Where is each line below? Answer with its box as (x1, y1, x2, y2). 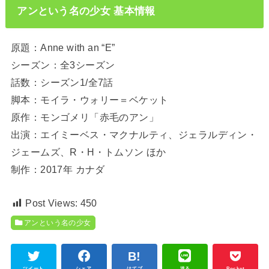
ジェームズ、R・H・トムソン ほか (10, 146, 166, 157)
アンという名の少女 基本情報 (17, 5, 156, 17)
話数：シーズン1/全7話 (10, 76, 113, 88)
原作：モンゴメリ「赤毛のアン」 (10, 111, 159, 122)
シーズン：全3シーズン (10, 59, 115, 70)
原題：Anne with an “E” (10, 41, 115, 53)
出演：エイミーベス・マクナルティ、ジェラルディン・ (10, 128, 258, 140)
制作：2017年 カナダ (10, 163, 105, 175)
